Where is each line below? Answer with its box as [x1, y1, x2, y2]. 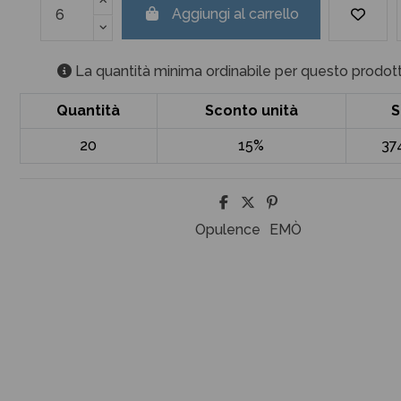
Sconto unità [204, 101, 298, 119]
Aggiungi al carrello [171, 4, 299, 22]
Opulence [194, 220, 260, 238]
